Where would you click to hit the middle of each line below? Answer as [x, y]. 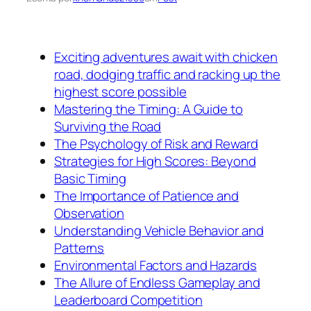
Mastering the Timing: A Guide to [149, 109]
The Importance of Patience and [146, 195]
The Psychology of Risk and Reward [156, 143]
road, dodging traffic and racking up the [167, 74]
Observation [89, 213]
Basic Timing [90, 178]
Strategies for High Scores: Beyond [155, 161]
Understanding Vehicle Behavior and [159, 230]
